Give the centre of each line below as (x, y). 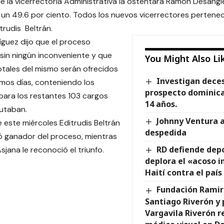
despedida (166, 133)
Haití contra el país (183, 173)
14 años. (161, 104)
